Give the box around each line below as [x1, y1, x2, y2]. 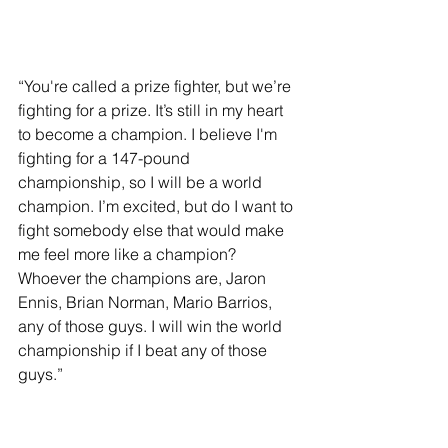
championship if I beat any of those [18, 340, 271, 361]
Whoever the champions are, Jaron [18, 268, 270, 289]
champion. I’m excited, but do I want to [18, 196, 297, 217]
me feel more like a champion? [18, 244, 240, 265]
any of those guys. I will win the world [18, 316, 286, 337]
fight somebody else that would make [18, 220, 288, 241]
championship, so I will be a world [18, 172, 266, 193]
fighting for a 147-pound [18, 148, 194, 169]
